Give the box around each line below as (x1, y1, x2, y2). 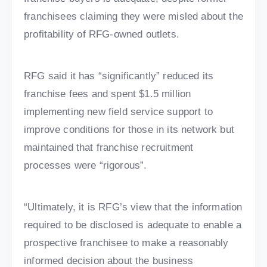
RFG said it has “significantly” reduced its (24, 70, 214, 82)
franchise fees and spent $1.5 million (24, 88, 191, 100)
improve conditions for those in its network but (24, 124, 234, 136)
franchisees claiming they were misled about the (24, 11, 243, 23)
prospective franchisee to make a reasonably (24, 237, 229, 249)
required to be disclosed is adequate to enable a (24, 219, 242, 231)
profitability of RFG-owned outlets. (24, 29, 179, 41)
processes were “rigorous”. (24, 160, 147, 172)
